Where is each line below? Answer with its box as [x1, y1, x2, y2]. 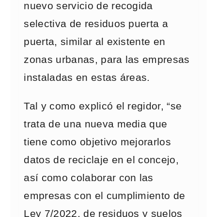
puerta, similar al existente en [24, 36, 166, 47]
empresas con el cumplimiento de [24, 190, 186, 201]
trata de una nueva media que [24, 118, 168, 130]
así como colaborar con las [24, 172, 154, 184]
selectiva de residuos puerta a [24, 18, 169, 30]
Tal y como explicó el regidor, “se [24, 100, 182, 112]
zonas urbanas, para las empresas [24, 54, 190, 65]
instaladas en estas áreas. [24, 72, 150, 83]
